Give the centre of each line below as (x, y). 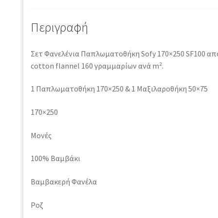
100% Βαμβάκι (55, 158)
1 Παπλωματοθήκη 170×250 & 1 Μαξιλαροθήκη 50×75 (119, 89)
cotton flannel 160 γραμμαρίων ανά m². (97, 65)
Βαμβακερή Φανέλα (64, 182)
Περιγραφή (59, 27)
